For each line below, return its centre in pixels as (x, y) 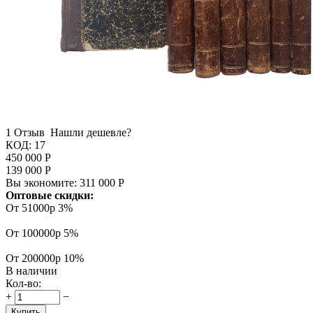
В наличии (31, 270)
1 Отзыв (25, 132)
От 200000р (35, 258)
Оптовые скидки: (50, 195)
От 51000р (32, 208)
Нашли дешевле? (91, 132)
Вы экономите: (43, 182)
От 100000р (35, 233)
